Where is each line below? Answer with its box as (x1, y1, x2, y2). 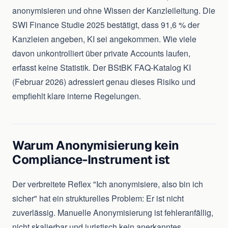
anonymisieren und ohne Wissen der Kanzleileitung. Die (12, 5, 215, 17)
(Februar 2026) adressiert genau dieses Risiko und (12, 76, 195, 88)
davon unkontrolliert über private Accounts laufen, (12, 47, 190, 60)
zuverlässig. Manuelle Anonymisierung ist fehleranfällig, (12, 207, 213, 219)
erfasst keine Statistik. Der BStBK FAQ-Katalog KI (12, 62, 191, 74)
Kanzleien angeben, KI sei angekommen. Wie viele (12, 33, 196, 45)
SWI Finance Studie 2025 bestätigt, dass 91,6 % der (12, 19, 199, 31)
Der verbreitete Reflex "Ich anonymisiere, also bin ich (12, 178, 203, 190)
